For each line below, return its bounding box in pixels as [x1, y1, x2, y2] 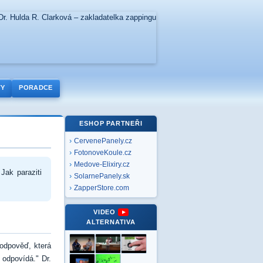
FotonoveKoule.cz [74, 149, 131, 156]
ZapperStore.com [74, 184, 129, 191]
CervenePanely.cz [74, 137, 132, 144]
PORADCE [19, 84, 53, 91]
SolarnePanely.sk [74, 173, 130, 180]
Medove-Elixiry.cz [74, 161, 130, 168]
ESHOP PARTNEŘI [79, 120, 143, 127]
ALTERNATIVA [86, 218, 136, 225]
